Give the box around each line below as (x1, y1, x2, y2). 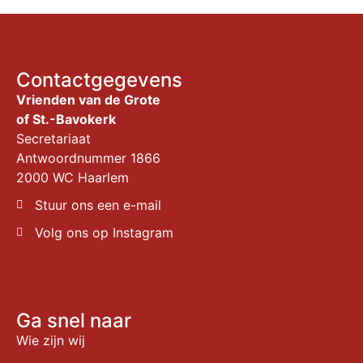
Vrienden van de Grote (16, 92, 160, 109)
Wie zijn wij (16, 332, 85, 349)
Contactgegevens (16, 68, 182, 92)
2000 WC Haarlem (16, 169, 129, 186)
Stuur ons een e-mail (34, 197, 161, 214)
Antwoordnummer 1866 (16, 150, 160, 167)
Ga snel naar (16, 309, 131, 333)
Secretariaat (16, 130, 91, 147)
